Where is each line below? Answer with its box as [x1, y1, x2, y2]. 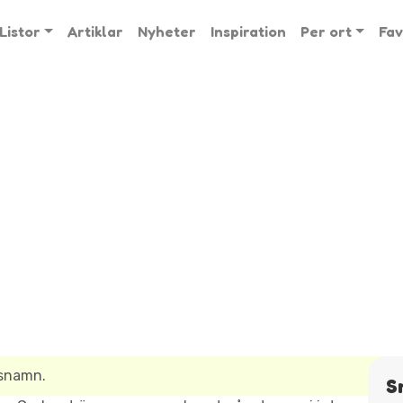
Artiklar [67, 22, 123, 40]
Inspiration [210, 22, 286, 40]
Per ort [300, 22, 352, 40]
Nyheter [137, 22, 196, 40]
